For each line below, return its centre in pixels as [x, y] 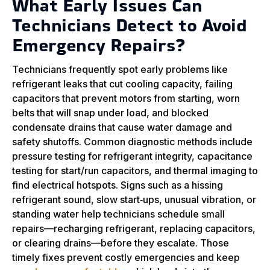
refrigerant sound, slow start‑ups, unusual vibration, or [134, 200]
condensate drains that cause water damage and [122, 127]
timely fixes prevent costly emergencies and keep [126, 258]
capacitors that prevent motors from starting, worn [126, 99]
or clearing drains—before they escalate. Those [121, 243]
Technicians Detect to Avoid [130, 27]
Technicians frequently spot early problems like [120, 70]
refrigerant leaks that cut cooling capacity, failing [122, 84]
